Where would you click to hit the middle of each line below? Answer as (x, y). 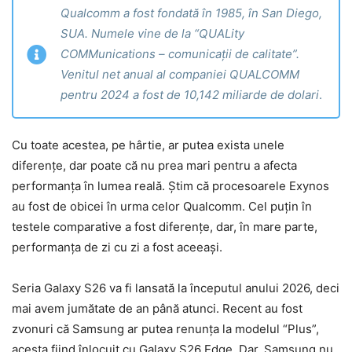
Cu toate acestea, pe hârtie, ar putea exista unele (148, 145)
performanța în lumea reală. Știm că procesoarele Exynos (170, 186)
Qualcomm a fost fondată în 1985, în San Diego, (191, 13)
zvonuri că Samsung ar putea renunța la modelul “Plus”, (165, 329)
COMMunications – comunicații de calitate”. (180, 53)
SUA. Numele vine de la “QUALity (152, 33)
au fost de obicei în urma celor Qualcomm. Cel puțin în (162, 207)
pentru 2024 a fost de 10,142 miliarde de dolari (190, 94)
